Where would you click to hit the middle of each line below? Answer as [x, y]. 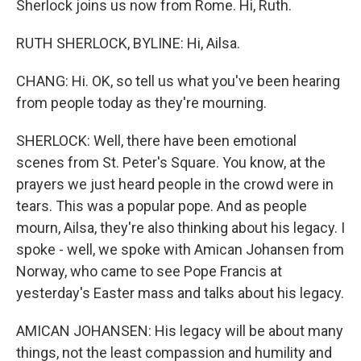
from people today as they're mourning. [141, 103]
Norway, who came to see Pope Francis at [149, 271]
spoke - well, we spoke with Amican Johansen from [180, 249]
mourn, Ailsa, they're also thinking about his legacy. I [180, 228]
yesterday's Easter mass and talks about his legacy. [180, 293]
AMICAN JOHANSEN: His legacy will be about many [180, 331]
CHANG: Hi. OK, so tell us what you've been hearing [178, 81]
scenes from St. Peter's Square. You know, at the [171, 162]
